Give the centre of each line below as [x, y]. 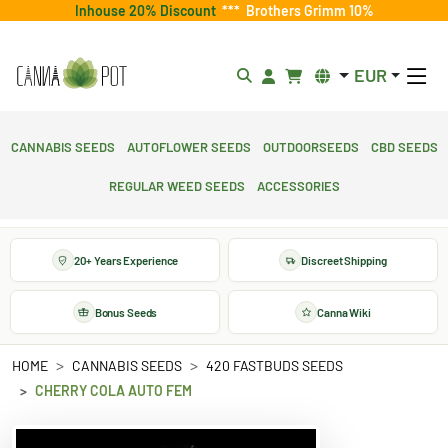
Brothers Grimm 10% [306, 10]
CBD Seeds [404, 145]
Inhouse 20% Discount [148, 10]
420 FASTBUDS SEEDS [274, 365]
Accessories [298, 184]
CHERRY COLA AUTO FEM [113, 390]
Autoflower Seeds [188, 145]
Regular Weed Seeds [176, 184]
